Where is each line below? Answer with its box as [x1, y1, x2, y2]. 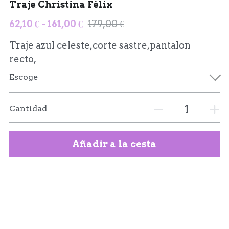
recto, [9, 54, 36, 64]
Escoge [9, 72, 38, 82]
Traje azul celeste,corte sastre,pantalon [9, 40, 191, 51]
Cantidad [9, 103, 47, 113]
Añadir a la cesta [72, 139, 157, 149]
